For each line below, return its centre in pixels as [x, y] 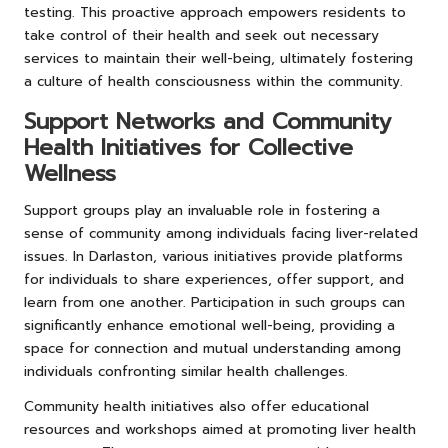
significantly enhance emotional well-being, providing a [209, 325]
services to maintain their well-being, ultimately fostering [218, 58]
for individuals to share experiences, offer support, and [214, 279]
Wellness [70, 173]
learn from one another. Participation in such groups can [214, 302]
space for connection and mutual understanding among [212, 348]
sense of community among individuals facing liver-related [221, 233]
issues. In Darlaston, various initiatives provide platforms [213, 256]
